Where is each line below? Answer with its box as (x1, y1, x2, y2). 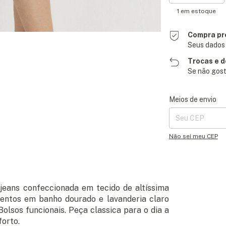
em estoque (179, 7, 216, 15)
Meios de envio (168, 95, 216, 103)
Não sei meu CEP (168, 132, 218, 140)
